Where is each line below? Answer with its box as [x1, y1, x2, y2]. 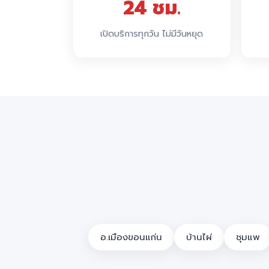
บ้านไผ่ [186, 230, 212, 244]
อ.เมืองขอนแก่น [100, 230, 162, 244]
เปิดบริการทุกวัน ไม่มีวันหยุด [100, 26, 204, 40]
